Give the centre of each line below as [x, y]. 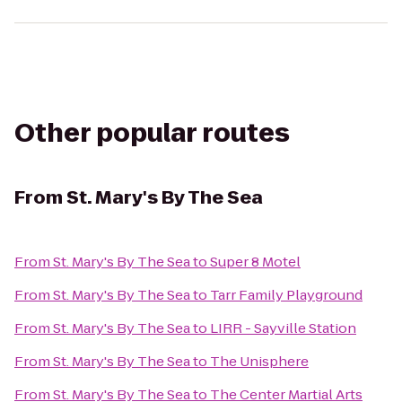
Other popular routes [152, 133]
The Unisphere [259, 361]
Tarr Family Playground [286, 295]
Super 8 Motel [255, 262]
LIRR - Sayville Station [283, 328]
